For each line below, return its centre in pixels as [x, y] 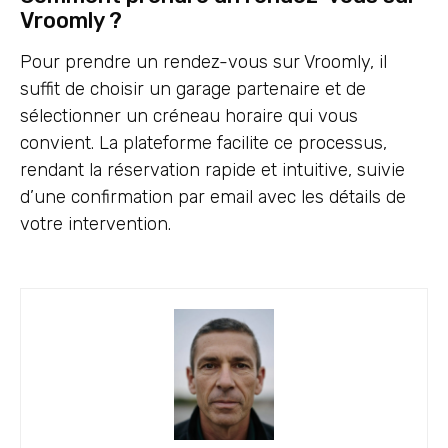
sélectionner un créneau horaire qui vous [189, 116]
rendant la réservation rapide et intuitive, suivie [212, 170]
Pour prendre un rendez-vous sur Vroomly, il [203, 62]
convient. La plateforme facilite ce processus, [203, 143]
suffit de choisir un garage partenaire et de [193, 89]
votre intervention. [95, 224]
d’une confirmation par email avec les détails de [213, 197]
